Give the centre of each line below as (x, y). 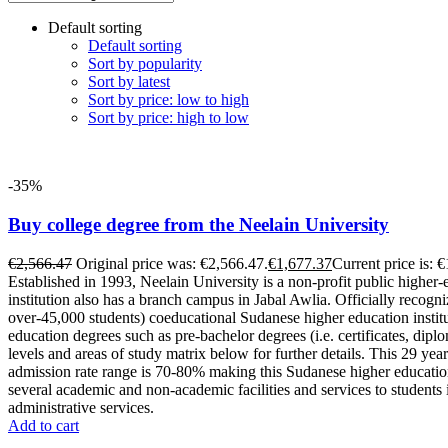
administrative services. (81, 407)
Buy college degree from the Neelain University (198, 224)
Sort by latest (129, 82)
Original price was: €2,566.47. (172, 263)
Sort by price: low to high (168, 100)
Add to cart (43, 425)
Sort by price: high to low (168, 118)
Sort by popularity (145, 64)
